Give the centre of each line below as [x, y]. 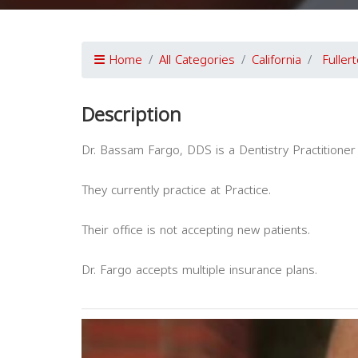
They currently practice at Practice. [176, 190]
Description [131, 115]
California [276, 60]
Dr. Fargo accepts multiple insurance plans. [199, 270]
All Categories [197, 60]
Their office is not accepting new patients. [196, 230]
